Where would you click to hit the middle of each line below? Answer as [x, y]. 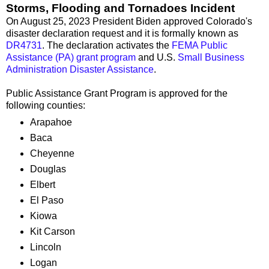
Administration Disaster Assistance [80, 69]
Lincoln [45, 247]
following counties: [46, 105]
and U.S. [157, 57]
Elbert [42, 185]
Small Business [211, 57]
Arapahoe [52, 122]
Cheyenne [52, 154]
